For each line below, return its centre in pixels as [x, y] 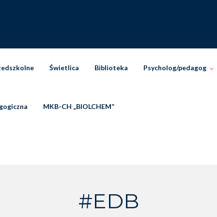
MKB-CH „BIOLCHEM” [79, 106]
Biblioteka [111, 68]
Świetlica [64, 68]
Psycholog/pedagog [175, 68]
